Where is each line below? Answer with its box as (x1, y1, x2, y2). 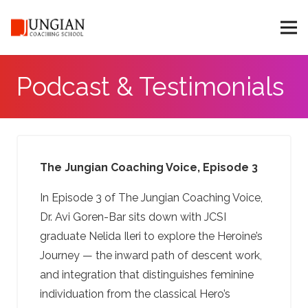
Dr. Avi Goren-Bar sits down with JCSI (40, 210, 226, 223)
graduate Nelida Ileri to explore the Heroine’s (40, 230, 263, 243)
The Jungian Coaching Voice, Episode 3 (40, 161, 258, 174)
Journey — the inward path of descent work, (40, 249, 262, 262)
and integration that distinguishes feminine (40, 268, 254, 281)
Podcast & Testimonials (16, 71, 284, 102)
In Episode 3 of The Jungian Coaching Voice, (40, 191, 263, 204)
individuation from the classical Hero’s (40, 287, 230, 300)
